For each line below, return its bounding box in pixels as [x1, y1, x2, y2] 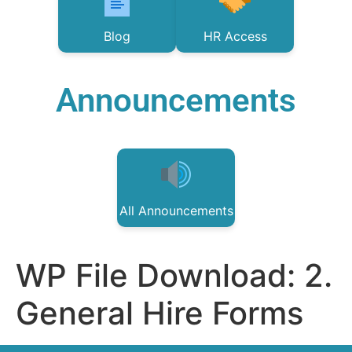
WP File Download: [16, 256, 304, 295]
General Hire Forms [16, 294, 303, 332]
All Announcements [119, 203, 233, 218]
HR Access [203, 28, 267, 44]
